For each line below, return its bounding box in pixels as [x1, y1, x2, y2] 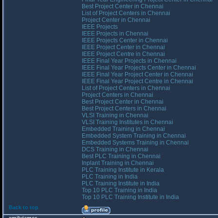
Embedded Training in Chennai [82, 126, 165, 132]
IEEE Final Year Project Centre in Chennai [82, 78, 193, 85]
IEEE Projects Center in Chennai [82, 37, 168, 44]
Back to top [9, 204, 38, 210]
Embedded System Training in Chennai [82, 132, 186, 139]
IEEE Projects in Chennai [82, 30, 148, 37]
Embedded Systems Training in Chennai [82, 139, 189, 146]
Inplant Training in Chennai [82, 160, 154, 166]
